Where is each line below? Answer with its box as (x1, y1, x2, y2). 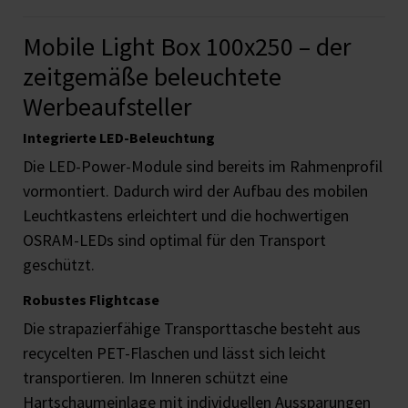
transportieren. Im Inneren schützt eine (23, 367, 288, 389)
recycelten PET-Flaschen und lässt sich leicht (23, 342, 326, 364)
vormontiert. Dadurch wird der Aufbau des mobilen (23, 180, 368, 202)
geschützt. (23, 254, 95, 276)
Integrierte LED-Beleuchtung (23, 128, 215, 148)
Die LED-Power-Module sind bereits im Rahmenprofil (23, 156, 382, 178)
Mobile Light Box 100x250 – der (23, 30, 352, 64)
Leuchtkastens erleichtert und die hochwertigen (23, 205, 349, 227)
